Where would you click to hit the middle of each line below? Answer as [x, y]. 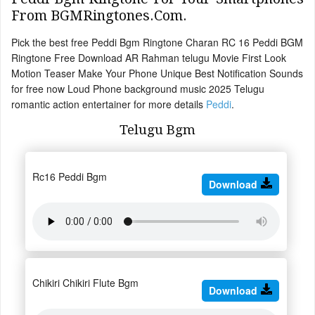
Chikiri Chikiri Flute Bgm [85, 283]
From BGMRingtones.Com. [99, 16]
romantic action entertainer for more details [109, 104]
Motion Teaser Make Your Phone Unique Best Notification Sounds [157, 73]
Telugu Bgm [157, 130]
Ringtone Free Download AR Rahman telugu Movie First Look [149, 58]
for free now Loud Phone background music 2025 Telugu [138, 89]
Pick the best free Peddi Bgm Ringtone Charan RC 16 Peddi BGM [157, 43]
